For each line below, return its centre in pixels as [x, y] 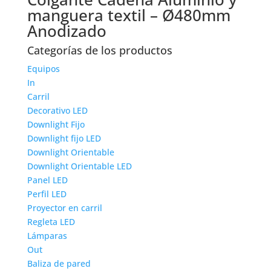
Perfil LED [47, 194]
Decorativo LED [57, 110]
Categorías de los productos [100, 50]
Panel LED [47, 180]
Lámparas [47, 236]
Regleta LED [51, 222]
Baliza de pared [59, 263]
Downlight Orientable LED [79, 166]
